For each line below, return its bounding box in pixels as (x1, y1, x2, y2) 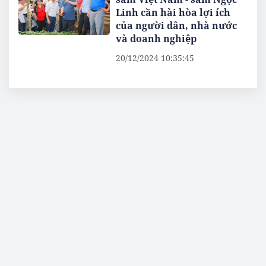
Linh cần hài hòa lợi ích (116, 6, 231, 19)
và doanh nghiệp (116, 32, 197, 45)
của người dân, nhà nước (116, 19, 237, 32)
